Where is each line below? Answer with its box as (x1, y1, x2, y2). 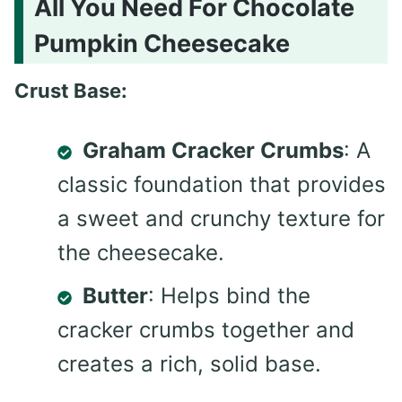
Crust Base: (14, 79, 127, 103)
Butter (83, 283, 148, 310)
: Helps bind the (148, 283, 310, 310)
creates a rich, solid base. (57, 351, 321, 378)
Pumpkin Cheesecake (34, 28, 290, 58)
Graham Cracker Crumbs (83, 137, 344, 164)
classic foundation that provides (57, 171, 386, 198)
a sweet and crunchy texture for (57, 205, 385, 232)
